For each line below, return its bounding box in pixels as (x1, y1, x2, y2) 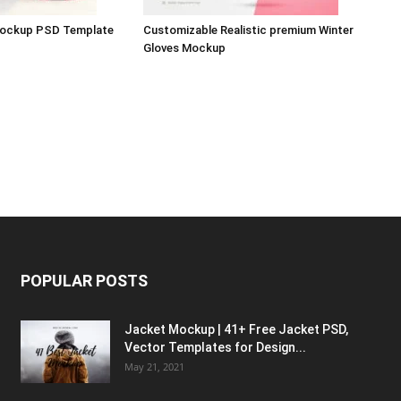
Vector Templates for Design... (124, 340, 306, 354)
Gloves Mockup (143, 41, 226, 55)
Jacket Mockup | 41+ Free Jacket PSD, (124, 322, 348, 337)
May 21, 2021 (124, 360, 184, 373)
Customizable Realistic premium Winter (143, 23, 354, 37)
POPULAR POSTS (20, 271, 148, 290)
